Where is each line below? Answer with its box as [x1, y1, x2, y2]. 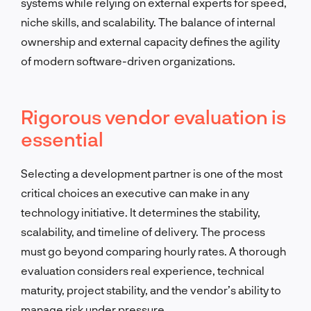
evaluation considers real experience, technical [21, 263, 264, 277]
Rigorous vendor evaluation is [21, 104, 286, 128]
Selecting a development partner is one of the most [21, 166, 283, 180]
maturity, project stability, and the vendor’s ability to [21, 283, 281, 296]
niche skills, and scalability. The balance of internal [21, 15, 276, 28]
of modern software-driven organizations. [21, 53, 235, 67]
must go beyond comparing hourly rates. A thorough [21, 244, 286, 258]
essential [21, 126, 103, 151]
